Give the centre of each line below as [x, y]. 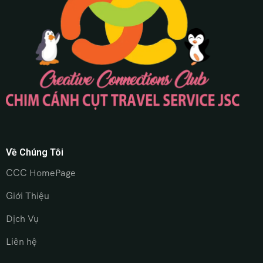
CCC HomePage [41, 173]
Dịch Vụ [22, 219]
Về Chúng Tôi [35, 153]
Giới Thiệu [28, 196]
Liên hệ [21, 242]
